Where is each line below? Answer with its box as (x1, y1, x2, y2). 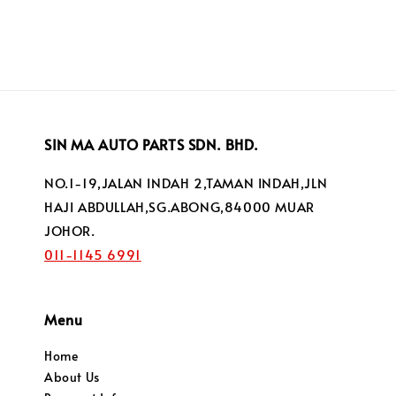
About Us (44, 369, 100, 386)
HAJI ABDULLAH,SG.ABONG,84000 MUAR (44, 197, 315, 217)
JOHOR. (44, 221, 95, 240)
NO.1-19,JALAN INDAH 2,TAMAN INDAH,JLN (44, 173, 328, 193)
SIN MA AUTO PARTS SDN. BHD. (44, 134, 259, 155)
